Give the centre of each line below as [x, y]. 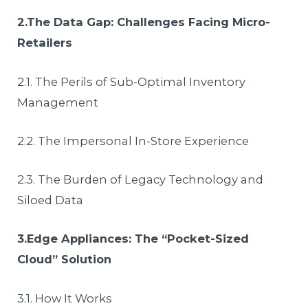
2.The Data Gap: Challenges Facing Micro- [144, 22]
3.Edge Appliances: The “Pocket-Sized [133, 239]
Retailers [45, 43]
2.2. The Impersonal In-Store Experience [133, 141]
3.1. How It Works [65, 298]
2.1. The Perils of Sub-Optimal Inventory [132, 81]
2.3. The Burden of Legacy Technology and [141, 180]
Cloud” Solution [65, 260]
